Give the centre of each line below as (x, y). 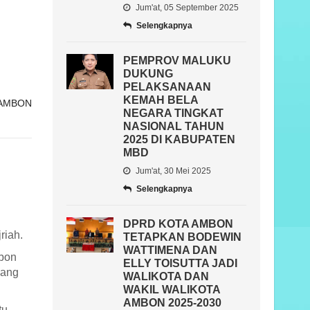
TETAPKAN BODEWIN (182, 237)
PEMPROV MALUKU (177, 61)
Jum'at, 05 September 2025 (186, 8)
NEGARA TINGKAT (173, 113)
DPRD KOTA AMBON (178, 224)
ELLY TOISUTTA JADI (180, 263)
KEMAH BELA (161, 100)
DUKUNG (148, 74)
